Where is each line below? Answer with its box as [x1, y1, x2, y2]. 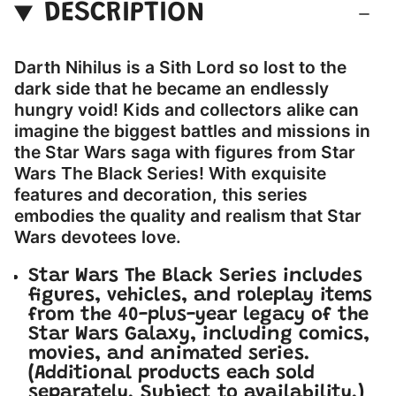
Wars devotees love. [14, 226, 181, 248]
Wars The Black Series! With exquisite [14, 163, 326, 185]
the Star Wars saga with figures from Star [14, 141, 355, 164]
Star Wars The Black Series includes [28, 267, 362, 287]
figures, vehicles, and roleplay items [28, 286, 372, 307]
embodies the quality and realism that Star [14, 205, 362, 227]
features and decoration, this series [14, 184, 308, 206]
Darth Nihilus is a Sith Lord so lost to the [14, 57, 346, 79]
